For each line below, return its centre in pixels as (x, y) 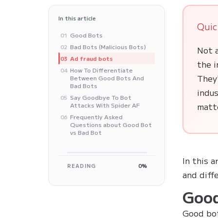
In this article (77, 18)
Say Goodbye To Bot (101, 97)
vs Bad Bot (86, 132)
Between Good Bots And (107, 78)
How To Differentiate (102, 70)
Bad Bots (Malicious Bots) (108, 47)
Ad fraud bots (92, 58)
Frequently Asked (97, 117)
